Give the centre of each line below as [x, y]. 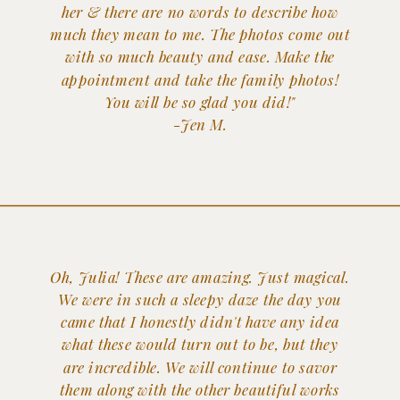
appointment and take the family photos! [200, 79]
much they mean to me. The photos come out [200, 33]
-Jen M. [200, 124]
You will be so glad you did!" [200, 101]
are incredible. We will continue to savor [200, 366]
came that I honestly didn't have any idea [200, 321]
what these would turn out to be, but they [200, 344]
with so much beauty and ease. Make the [200, 56]
